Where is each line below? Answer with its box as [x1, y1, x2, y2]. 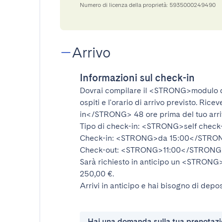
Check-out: [80, 145, 121, 155]
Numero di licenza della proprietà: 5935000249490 [80, 1, 216, 8]
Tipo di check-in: [80, 121, 142, 131]
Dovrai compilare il [80, 86, 149, 95]
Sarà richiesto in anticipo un [80, 157, 182, 166]
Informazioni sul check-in [80, 72, 195, 84]
